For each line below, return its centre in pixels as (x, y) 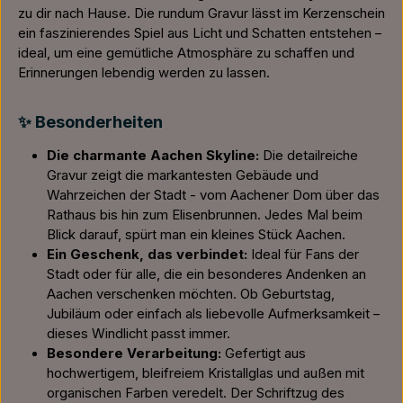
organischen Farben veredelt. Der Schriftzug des (196, 393)
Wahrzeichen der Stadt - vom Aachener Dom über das (213, 195)
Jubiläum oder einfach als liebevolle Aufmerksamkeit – (213, 314)
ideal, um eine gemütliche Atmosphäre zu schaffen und (186, 53)
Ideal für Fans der (305, 255)
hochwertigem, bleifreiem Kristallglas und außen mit (206, 373)
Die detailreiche (309, 156)
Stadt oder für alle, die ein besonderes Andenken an (206, 274)
